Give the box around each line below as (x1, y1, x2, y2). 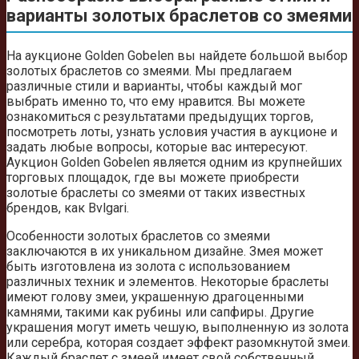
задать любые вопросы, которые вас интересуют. (6, 139, 308, 155)
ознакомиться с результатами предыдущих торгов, (6, 108, 313, 124)
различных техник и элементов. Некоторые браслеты (6, 273, 329, 289)
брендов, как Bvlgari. (6, 200, 129, 216)
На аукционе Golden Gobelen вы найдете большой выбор (6, 47, 348, 63)
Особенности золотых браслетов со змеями (6, 228, 270, 244)
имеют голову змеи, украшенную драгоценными (6, 288, 304, 305)
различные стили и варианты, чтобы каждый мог (6, 78, 302, 94)
